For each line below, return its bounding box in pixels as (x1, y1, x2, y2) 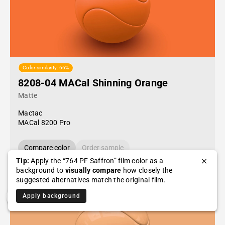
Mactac (18, 109, 43, 117)
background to (16, 166, 65, 174)
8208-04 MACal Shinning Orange (18, 77, 168, 89)
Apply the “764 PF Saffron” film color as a (29, 157, 163, 165)
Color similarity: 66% (23, 65, 69, 71)
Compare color (24, 144, 70, 152)
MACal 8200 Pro (18, 119, 71, 127)
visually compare (65, 166, 122, 174)
